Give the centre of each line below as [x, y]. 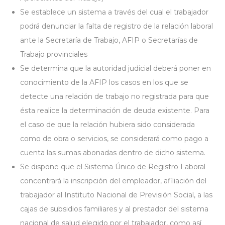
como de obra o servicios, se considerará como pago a [114, 139]
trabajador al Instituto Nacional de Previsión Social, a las [116, 195]
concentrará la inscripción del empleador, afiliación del [113, 181]
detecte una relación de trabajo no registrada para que [115, 96]
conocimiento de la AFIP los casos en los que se [104, 82]
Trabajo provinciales [54, 54]
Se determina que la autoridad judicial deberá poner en [116, 68]
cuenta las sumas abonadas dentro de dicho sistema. [113, 153]
